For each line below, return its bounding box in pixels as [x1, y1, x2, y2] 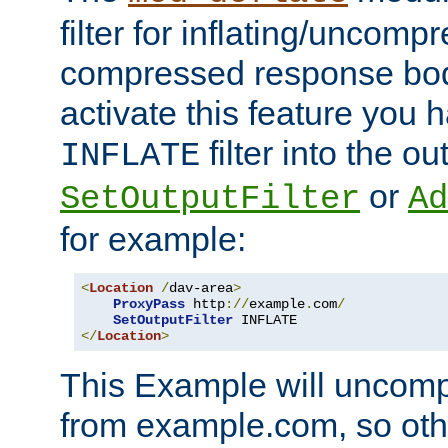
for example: [60, 219, 246, 258]
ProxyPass [113, 295, 185, 312]
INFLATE [60, 136, 200, 175]
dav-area [169, 279, 233, 296]
